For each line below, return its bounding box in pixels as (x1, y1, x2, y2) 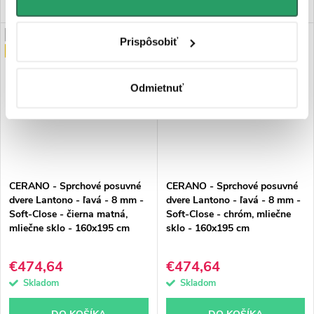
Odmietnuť (130, 81, 184, 94)
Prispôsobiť (120, 35, 179, 48)
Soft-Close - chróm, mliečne (165, 207, 291, 221)
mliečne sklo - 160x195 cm (9, 221, 130, 235)
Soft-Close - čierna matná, (9, 207, 128, 221)
